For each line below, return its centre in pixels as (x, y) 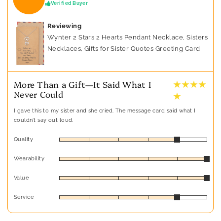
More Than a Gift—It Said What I (83, 84)
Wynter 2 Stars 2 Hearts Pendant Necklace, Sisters (128, 37)
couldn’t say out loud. (44, 120)
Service (24, 197)
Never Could (38, 94)
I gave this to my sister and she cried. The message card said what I (105, 111)
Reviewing (65, 26)
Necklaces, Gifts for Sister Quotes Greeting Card (124, 48)
